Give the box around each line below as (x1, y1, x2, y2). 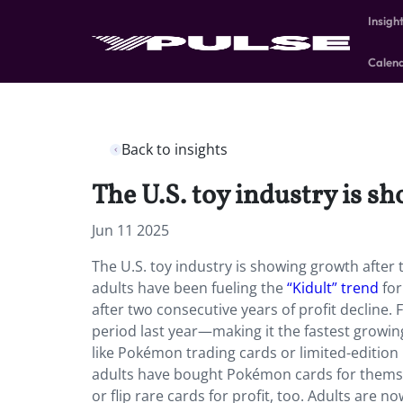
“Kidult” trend (287, 278, 379, 298)
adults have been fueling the (92, 278, 287, 298)
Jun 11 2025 (92, 220, 169, 240)
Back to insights (121, 139, 228, 159)
